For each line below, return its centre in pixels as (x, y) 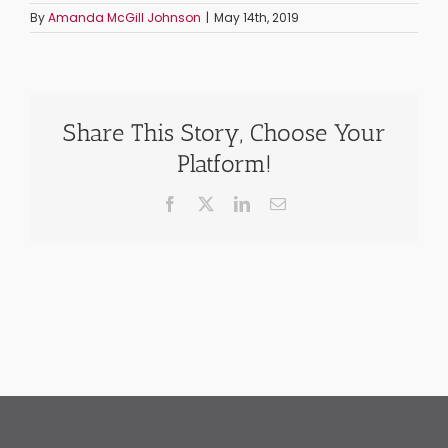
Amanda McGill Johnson (124, 17)
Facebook (208, 202)
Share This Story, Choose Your (224, 132)
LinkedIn (278, 202)
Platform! (224, 163)
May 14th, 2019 (256, 17)
